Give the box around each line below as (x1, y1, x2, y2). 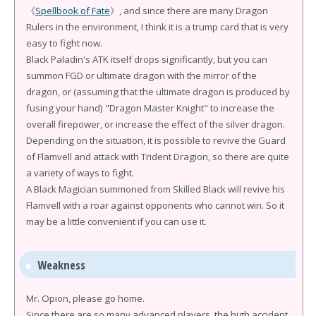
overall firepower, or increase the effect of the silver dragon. (26, 118, 285, 131)
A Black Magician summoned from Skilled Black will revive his (26, 183, 285, 196)
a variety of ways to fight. (26, 166, 134, 180)
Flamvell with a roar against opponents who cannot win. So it (26, 199, 284, 212)
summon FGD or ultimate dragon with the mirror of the (26, 69, 257, 83)
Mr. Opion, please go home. (26, 292, 145, 305)
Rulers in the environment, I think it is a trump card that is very (26, 20, 288, 34)
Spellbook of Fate (35, 4, 110, 18)
